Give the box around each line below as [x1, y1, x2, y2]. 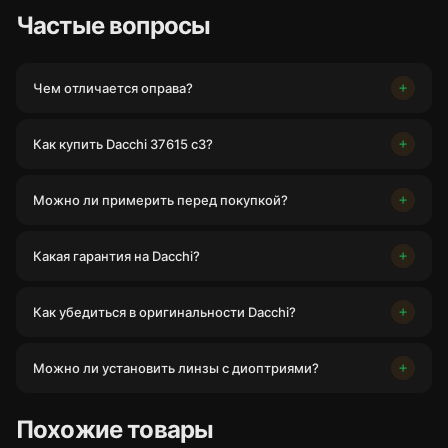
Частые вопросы [16, 11, 211, 40]
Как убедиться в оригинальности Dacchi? [33, 304, 296, 320]
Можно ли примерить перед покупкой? [33, 192, 288, 208]
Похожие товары [16, 415, 214, 444]
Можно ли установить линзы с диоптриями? [33, 360, 319, 376]
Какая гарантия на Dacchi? [33, 248, 200, 264]
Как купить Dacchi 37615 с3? [33, 136, 213, 152]
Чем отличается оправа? [33, 80, 193, 96]
